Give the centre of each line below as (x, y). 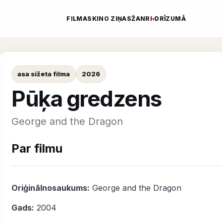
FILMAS (79, 19)
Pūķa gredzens (86, 99)
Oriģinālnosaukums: (51, 188)
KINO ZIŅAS (112, 19)
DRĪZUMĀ (170, 19)
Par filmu (37, 148)
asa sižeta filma (44, 74)
